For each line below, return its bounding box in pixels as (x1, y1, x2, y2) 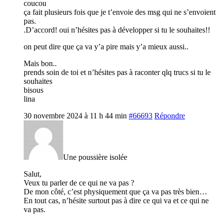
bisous (24, 85, 43, 94)
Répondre (154, 111, 185, 120)
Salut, (24, 169, 41, 178)
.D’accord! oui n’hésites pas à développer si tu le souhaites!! (24, 25, 210, 34)
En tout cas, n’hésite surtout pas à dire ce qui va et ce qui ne (24, 196, 209, 205)
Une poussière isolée (63, 152, 127, 161)
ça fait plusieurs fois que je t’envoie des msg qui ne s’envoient (24, 7, 216, 16)
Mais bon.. (24, 59, 57, 68)
